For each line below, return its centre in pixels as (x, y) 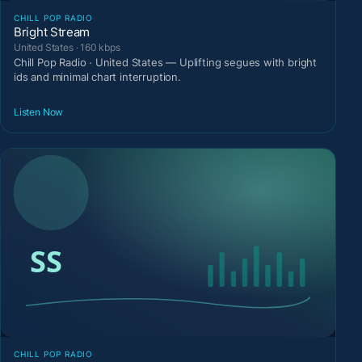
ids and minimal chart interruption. (97, 77)
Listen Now (39, 112)
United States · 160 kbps (67, 48)
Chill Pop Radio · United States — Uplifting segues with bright (166, 63)
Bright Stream (52, 32)
